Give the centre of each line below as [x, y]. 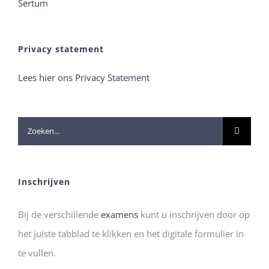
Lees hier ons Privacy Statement [84, 77]
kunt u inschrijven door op [194, 214]
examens [119, 214]
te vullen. [37, 252]
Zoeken [33, 126]
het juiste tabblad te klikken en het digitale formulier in [131, 233]
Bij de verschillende [59, 214]
